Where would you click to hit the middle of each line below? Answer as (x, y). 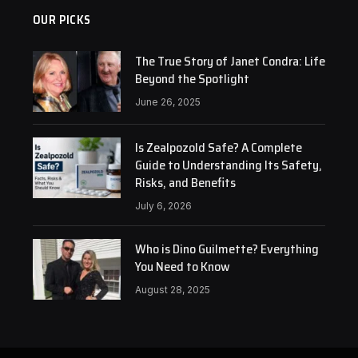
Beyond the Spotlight (192, 79)
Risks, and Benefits (185, 183)
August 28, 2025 (172, 290)
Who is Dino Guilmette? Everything (227, 249)
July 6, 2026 (163, 206)
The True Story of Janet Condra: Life (230, 61)
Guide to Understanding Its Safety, (228, 165)
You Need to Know (182, 267)
